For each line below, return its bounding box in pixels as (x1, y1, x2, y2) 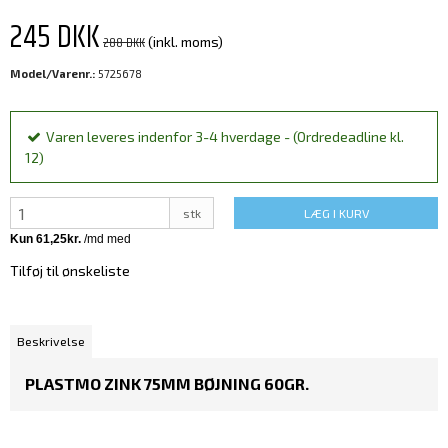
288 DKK (103, 32, 145, 55)
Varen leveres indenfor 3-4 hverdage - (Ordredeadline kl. (46, 128, 404, 146)
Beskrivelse (17, 334, 86, 349)
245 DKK (10, 13, 100, 63)
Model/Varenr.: (10, 67, 95, 81)
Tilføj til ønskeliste (10, 262, 130, 280)
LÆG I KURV (303, 206, 369, 221)
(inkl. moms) (148, 33, 223, 51)
